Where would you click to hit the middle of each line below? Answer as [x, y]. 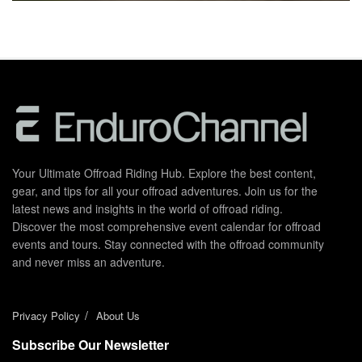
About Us [118, 315]
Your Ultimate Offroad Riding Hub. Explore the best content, [164, 173]
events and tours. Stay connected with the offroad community [168, 244]
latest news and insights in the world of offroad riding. [147, 208]
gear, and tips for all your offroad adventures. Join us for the [165, 190]
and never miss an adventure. [88, 261]
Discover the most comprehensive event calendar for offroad [166, 226]
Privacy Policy [46, 315]
